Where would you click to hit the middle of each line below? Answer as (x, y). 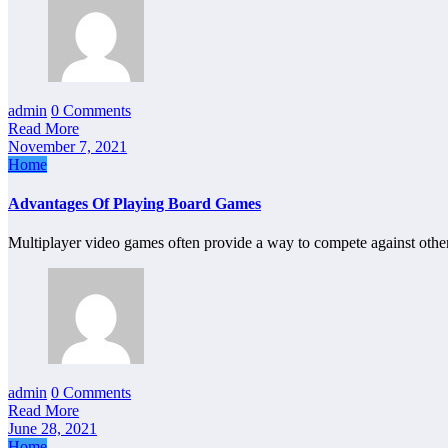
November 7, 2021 (67, 146)
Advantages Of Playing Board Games (134, 203)
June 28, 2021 (52, 429)
